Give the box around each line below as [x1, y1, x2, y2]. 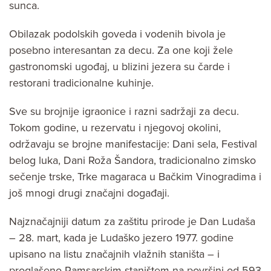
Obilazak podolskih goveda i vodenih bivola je [9, 27, 226, 41]
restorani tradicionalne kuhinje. [9, 76, 154, 90]
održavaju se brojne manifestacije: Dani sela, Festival [9, 137, 257, 151]
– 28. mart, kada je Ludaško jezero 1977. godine [9, 231, 233, 245]
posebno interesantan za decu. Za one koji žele [9, 44, 233, 57]
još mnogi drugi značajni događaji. [9, 186, 169, 200]
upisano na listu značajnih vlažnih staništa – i [9, 247, 220, 261]
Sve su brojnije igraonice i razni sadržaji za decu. [9, 105, 239, 119]
